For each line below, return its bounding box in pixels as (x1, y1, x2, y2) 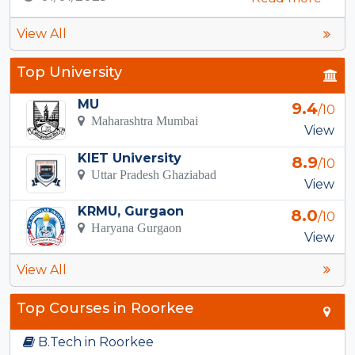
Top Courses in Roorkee (17, 299, 194, 317)
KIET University (77, 150, 181, 166)
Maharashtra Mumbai (84, 114, 198, 128)
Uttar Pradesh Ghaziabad (84, 167, 216, 181)
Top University (17, 63, 122, 82)
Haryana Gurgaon (84, 220, 181, 234)
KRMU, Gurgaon (77, 203, 184, 219)
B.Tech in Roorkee (35, 334, 154, 349)
